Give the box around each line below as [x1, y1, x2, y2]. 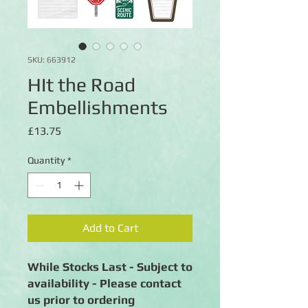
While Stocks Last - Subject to [27, 260, 192, 274]
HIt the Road [27, 74, 135, 96]
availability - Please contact [27, 276, 181, 290]
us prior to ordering [27, 293, 135, 307]
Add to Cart [82, 221, 138, 234]
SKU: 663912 [27, 55, 76, 65]
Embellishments [27, 96, 168, 118]
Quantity [27, 155, 65, 166]
